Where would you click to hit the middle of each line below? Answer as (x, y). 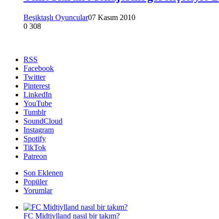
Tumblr (35, 112)
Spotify (35, 138)
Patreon (35, 156)
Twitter (34, 77)
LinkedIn (38, 94)
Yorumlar (38, 190)
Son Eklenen (43, 173)
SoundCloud (43, 121)
